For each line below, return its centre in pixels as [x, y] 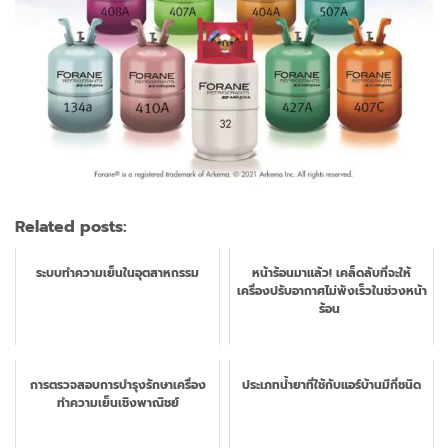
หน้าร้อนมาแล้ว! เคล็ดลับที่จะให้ [331, 272]
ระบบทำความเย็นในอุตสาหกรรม [117, 272]
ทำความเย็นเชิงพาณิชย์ [117, 402]
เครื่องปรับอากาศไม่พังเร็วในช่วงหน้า [331, 290]
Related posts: [71, 226]
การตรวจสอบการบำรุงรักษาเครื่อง [117, 384]
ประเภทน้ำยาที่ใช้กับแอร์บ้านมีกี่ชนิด [331, 384]
